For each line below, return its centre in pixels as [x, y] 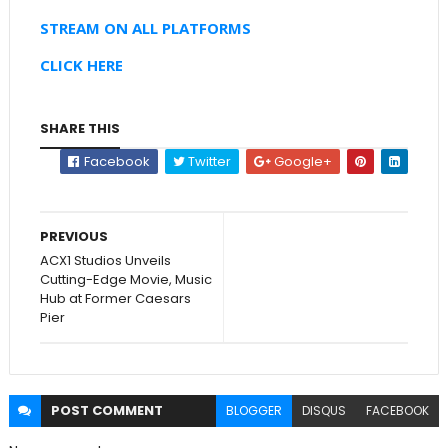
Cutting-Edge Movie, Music [125, 280]
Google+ [302, 162]
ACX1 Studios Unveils [105, 261]
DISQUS [324, 411]
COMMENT [127, 411]
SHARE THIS [79, 129]
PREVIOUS [73, 237]
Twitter [208, 162]
